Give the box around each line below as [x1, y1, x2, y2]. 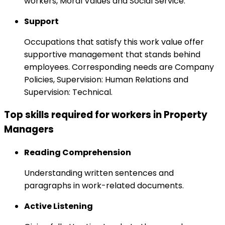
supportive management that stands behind [24, 48, 200, 60]
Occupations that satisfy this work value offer [24, 36, 204, 48]
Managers [4, 123, 54, 137]
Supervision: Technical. [24, 86, 113, 98]
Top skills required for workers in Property [4, 108, 207, 122]
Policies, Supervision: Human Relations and [24, 73, 188, 85]
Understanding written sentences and [24, 167, 174, 179]
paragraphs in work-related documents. [24, 180, 184, 192]
